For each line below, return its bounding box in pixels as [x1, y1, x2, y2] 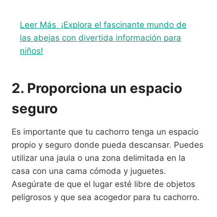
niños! [20, 46, 43, 56]
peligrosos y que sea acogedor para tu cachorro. [12, 192, 200, 202]
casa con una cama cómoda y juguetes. [12, 166, 166, 176]
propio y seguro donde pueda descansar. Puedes [12, 139, 203, 150]
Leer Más [20, 19, 56, 30]
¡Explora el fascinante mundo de [61, 19, 186, 30]
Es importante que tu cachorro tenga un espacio [12, 126, 199, 137]
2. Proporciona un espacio [12, 79, 182, 96]
